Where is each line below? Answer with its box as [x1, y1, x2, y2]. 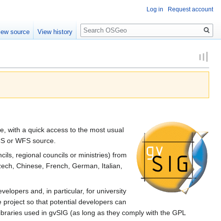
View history [37, 28, 73, 36]
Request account [168, 6, 213, 13]
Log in [147, 6, 163, 13]
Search [80, 19, 113, 31]
